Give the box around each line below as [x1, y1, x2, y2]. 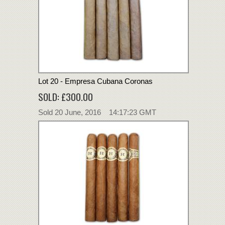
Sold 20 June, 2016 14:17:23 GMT [38, 107, 156, 117]
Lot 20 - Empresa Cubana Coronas [38, 76, 153, 85]
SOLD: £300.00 [38, 89, 93, 103]
